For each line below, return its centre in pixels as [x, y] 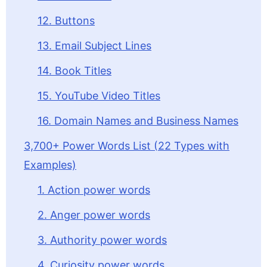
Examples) [50, 165]
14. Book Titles [74, 71]
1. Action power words [94, 190]
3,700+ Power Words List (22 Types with [127, 146]
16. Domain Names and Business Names [138, 121]
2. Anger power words [94, 215]
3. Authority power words [102, 240]
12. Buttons [66, 21]
